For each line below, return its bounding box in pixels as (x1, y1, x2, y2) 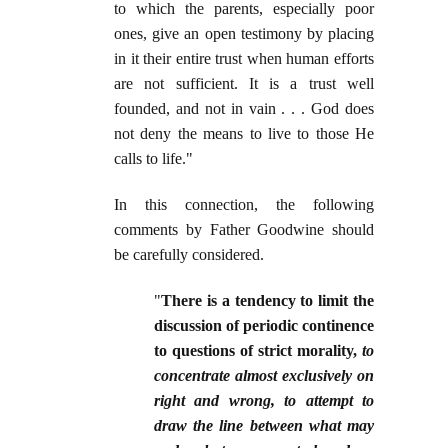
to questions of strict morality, (154, 342, 362, 360)
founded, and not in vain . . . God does (114, 100, 374, 118)
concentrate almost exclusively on (154, 367, 374, 385)
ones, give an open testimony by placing (114, 25, 374, 43)
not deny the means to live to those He (114, 125, 374, 143)
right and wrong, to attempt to (154, 392, 374, 410)
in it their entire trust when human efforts (114, 50, 374, 68)
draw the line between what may (154, 417, 374, 435)
